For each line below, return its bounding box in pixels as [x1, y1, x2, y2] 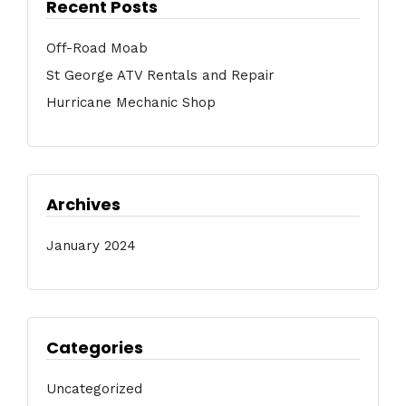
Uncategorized [46, 380, 142, 397]
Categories [46, 335, 143, 359]
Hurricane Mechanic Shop [46, 93, 216, 111]
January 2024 [46, 237, 136, 254]
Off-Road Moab [46, 39, 148, 56]
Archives [46, 192, 121, 216]
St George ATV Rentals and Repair [46, 66, 275, 83]
